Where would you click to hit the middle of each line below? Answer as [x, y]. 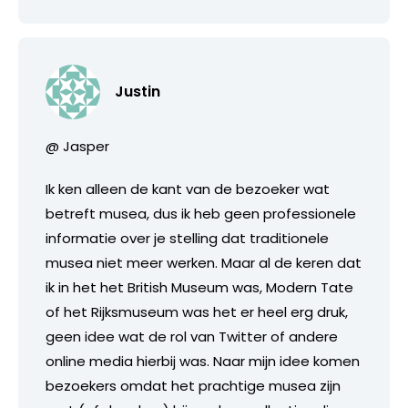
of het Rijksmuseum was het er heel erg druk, [197, 311]
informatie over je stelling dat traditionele [187, 238]
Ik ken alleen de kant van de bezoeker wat [188, 189]
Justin [138, 91]
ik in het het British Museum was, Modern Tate [199, 287]
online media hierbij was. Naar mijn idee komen [203, 361]
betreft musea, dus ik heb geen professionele [201, 213]
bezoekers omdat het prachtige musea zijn [193, 385]
